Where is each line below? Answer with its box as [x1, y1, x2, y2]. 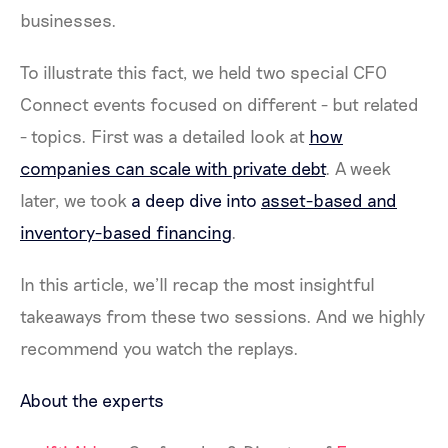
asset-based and [261, 189, 397, 211]
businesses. [20, 9, 121, 31]
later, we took [20, 189, 131, 211]
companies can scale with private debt [20, 157, 325, 179]
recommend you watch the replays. [20, 337, 299, 359]
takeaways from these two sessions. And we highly [20, 305, 425, 327]
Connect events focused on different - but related [20, 93, 419, 115]
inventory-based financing [20, 221, 231, 243]
